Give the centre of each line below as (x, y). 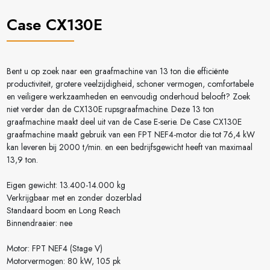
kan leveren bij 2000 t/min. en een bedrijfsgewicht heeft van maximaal (129, 147)
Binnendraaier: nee (39, 223)
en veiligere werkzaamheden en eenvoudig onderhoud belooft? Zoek (128, 97)
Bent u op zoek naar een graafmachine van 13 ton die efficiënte (117, 71)
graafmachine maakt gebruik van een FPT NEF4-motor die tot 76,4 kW (130, 135)
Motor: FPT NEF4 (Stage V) (54, 249)
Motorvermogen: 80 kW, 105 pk (63, 261)
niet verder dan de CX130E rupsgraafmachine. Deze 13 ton (110, 109)
